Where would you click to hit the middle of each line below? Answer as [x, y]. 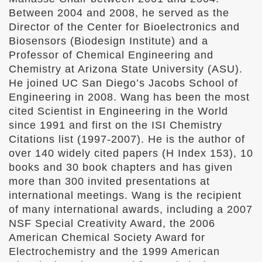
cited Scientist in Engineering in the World [118, 111]
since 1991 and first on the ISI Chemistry [116, 125]
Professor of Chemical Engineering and [111, 55]
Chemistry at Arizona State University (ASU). [126, 69]
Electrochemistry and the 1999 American [114, 251]
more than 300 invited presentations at [109, 181]
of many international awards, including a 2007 [131, 209]
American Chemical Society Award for [107, 237]
